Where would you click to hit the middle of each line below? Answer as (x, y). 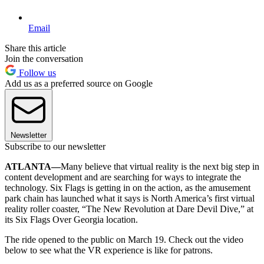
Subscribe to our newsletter (55, 146)
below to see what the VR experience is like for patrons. (109, 250)
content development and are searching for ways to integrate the (123, 177)
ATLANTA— (33, 166)
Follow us (36, 72)
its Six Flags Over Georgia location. (71, 219)
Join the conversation (44, 58)
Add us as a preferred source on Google (79, 83)
